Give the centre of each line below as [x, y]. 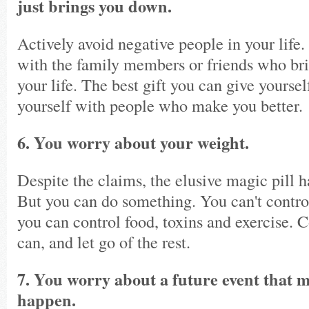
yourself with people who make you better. [160, 106]
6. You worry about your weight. [133, 143]
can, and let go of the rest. [104, 242]
